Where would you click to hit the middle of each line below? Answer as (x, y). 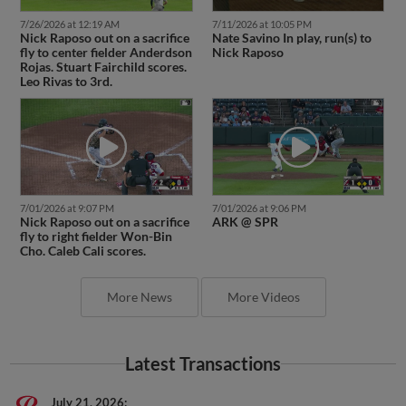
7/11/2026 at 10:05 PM (261, 24)
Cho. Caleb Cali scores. (82, 251)
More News (139, 297)
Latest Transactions (203, 364)
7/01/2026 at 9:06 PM (259, 208)
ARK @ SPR (245, 222)
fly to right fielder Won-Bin (96, 237)
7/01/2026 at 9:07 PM (67, 208)
